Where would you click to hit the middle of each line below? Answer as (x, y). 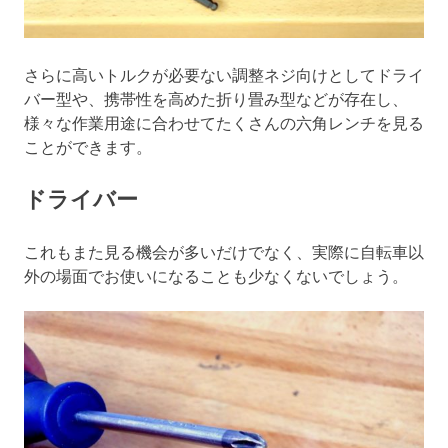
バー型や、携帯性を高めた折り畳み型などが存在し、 (216, 97)
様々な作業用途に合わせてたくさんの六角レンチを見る (224, 121)
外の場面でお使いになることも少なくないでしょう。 (216, 274)
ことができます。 (88, 145)
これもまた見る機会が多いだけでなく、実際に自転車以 (224, 250)
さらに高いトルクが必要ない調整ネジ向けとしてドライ (224, 73)
